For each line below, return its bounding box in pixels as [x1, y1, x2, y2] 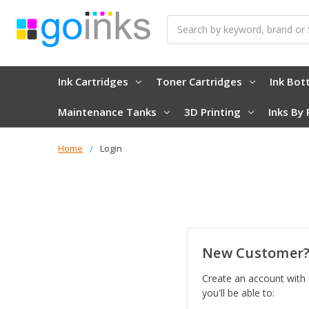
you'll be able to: [202, 286, 275, 300]
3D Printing [183, 104, 241, 119]
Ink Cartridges [58, 74, 128, 88]
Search [167, 15, 197, 29]
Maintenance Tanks [58, 104, 157, 119]
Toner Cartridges [155, 74, 242, 88]
